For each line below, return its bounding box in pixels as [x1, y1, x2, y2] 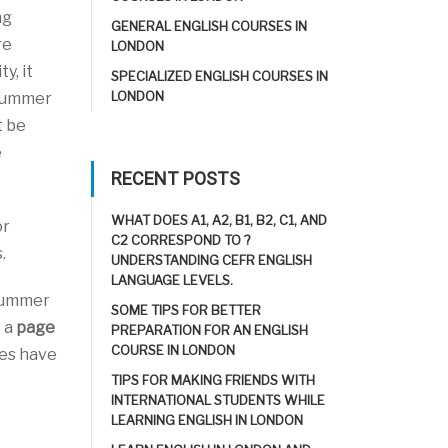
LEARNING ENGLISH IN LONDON [111, 412, 303, 428]
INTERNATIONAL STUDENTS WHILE [111, 392, 325, 408]
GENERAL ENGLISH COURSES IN [111, 18, 307, 34]
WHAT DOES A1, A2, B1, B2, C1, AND [111, 212, 327, 228]
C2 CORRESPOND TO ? [111, 232, 250, 248]
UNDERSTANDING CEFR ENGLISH [111, 252, 312, 268]
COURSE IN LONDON [111, 342, 235, 358]
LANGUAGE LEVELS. [111, 272, 233, 288]
